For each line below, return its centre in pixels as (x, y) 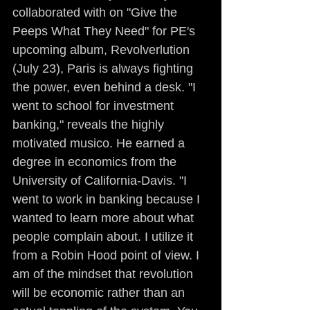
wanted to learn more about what (105, 218)
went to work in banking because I (108, 199)
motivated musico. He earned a (100, 143)
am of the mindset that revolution (104, 274)
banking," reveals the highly (90, 125)
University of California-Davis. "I (101, 181)
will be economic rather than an (100, 293)
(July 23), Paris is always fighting (104, 69)
